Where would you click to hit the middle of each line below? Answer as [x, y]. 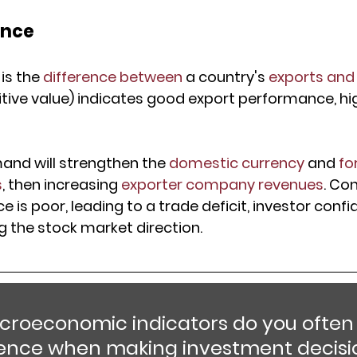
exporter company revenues [222, 185]
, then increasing [62, 185]
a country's [226, 77]
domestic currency [237, 163]
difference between [113, 77]
